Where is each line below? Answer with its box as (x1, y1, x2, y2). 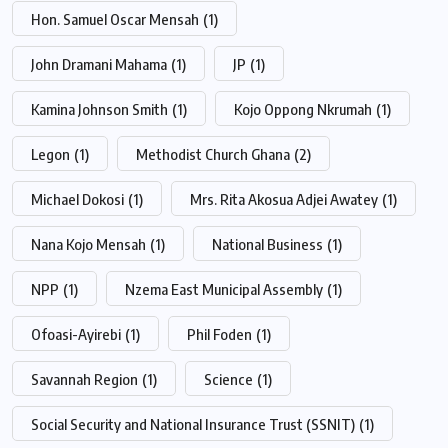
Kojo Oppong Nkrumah (234, 100, 372, 119)
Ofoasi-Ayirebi (31, 325, 121, 344)
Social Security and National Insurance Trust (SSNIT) (31, 415, 355, 434)
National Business (212, 235, 323, 254)
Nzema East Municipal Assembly (125, 280, 323, 299)
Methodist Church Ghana (136, 145, 290, 164)
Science (204, 370, 253, 389)
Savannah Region (31, 370, 138, 389)
